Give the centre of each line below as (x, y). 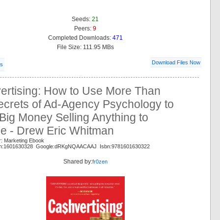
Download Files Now (176, 63)
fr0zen (100, 162)
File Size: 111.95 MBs (85, 47)
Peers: (83, 29)
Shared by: (78, 162)
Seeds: (82, 19)
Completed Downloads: (80, 38)
